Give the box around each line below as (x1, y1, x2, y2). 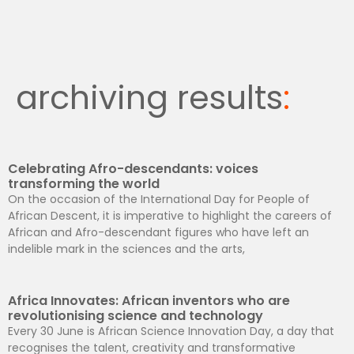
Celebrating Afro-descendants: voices (8, 160, 258, 179)
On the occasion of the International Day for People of (8, 191, 310, 208)
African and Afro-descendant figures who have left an (8, 224, 309, 241)
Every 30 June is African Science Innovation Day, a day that (8, 323, 334, 340)
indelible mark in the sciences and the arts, (8, 241, 245, 258)
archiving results (16, 75, 283, 121)
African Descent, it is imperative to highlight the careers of (8, 208, 332, 224)
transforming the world (8, 175, 160, 194)
